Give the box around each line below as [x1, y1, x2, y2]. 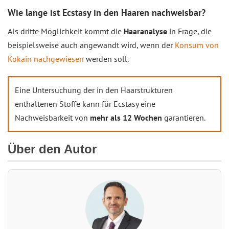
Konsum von [175, 40, 219, 50]
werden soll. [84, 54, 129, 64]
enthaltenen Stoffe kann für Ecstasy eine [15, 99, 155, 109]
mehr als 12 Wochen [90, 112, 164, 123]
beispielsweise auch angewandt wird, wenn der [8, 40, 175, 50]
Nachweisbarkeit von [15, 112, 90, 123]
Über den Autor [8, 142, 97, 156]
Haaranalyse [124, 26, 167, 36]
